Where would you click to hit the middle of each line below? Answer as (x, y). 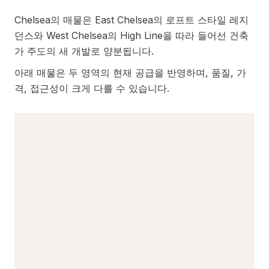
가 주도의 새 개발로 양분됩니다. (84, 51)
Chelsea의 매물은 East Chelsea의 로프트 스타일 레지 (131, 20)
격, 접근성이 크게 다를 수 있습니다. (92, 88)
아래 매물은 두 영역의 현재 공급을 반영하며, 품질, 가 (130, 72)
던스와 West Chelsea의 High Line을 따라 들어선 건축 (131, 35)
